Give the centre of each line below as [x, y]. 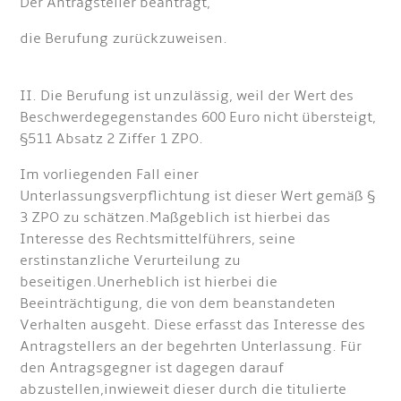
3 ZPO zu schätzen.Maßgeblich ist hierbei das [175, 218]
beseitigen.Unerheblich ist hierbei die [149, 282]
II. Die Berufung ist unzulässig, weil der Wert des [187, 96]
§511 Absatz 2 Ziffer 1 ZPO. [112, 139]
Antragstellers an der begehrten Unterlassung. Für [191, 346]
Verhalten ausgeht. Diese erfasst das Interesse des [193, 325]
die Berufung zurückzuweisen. [124, 38]
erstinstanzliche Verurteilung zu [131, 260]
